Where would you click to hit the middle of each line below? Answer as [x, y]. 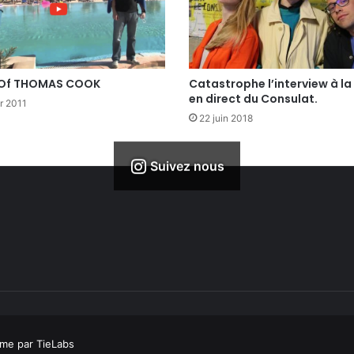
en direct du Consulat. [253, 99]
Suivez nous [187, 166]
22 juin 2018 [226, 119]
